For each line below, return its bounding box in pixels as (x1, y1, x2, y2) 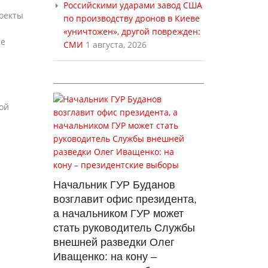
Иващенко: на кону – (53, 251, 157, 263)
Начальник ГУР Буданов (53, 179, 175, 191)
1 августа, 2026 (85, 39, 147, 50)
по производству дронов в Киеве (63, 13, 200, 24)
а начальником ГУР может (53, 208, 184, 220)
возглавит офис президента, (53, 193, 197, 205)
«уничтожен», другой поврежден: (63, 26, 200, 37)
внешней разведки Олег (53, 236, 175, 248)
